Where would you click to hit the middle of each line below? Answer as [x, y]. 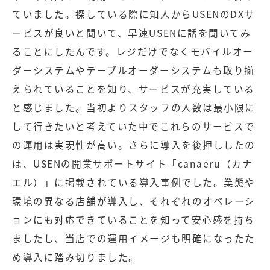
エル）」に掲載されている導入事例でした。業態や [134, 183]
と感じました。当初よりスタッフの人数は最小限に [134, 108]
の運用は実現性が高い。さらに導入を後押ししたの [134, 145]
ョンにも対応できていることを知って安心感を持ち [134, 220]
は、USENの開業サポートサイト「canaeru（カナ [133, 164]
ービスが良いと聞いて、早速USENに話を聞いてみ [132, 33]
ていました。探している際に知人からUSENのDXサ [134, 14]
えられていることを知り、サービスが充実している [134, 89]
